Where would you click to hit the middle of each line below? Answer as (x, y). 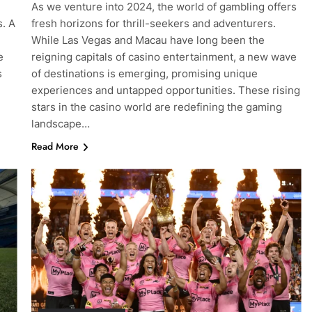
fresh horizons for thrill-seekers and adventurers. (153, 24)
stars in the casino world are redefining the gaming (156, 107)
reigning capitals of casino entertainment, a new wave (164, 57)
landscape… (60, 124)
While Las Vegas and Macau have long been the (148, 40)
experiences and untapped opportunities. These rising (165, 91)
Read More (55, 147)
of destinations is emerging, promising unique (144, 74)
